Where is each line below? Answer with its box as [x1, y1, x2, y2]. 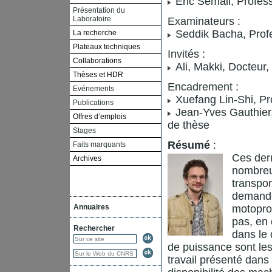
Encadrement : [168, 81, 239, 93]
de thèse [168, 119, 209, 131]
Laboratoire [73, 14, 111, 23]
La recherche [73, 28, 117, 37]
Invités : [168, 48, 205, 60]
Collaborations [73, 56, 121, 65]
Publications [73, 98, 114, 107]
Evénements [73, 84, 114, 93]
